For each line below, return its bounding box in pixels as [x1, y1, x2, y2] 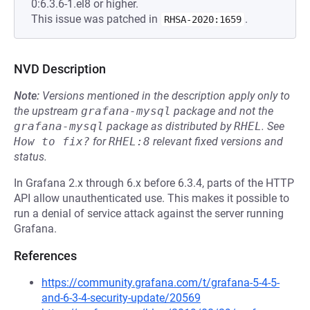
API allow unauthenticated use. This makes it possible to [14, 192, 289, 205]
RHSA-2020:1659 [164, 14, 241, 25]
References [14, 248, 77, 263]
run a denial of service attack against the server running [14, 207, 284, 220]
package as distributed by [104, 120, 234, 133]
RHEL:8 [109, 135, 150, 148]
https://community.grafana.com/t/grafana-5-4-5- [42, 276, 280, 289]
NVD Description [14, 62, 106, 76]
